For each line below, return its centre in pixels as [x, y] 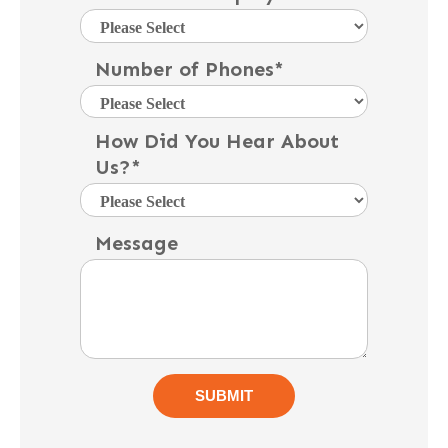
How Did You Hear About [217, 141]
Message [136, 242]
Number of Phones [184, 68]
